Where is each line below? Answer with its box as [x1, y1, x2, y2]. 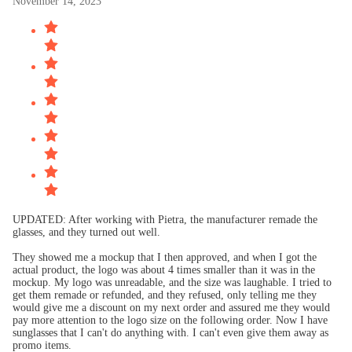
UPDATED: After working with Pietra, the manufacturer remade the [13, 214, 317, 225]
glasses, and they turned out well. [13, 226, 160, 238]
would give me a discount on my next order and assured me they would [13, 302, 330, 313]
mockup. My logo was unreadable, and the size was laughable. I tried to [13, 277, 332, 288]
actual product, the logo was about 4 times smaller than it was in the [13, 264, 315, 276]
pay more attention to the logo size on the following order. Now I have [13, 314, 328, 326]
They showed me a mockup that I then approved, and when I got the [13, 251, 317, 263]
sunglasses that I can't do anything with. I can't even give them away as [13, 327, 328, 339]
